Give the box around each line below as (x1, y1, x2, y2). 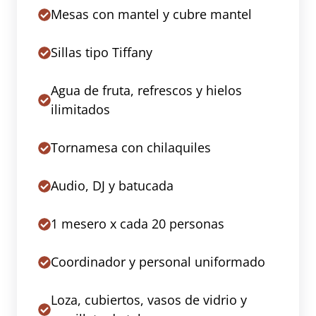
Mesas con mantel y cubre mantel (51, 6, 252, 23)
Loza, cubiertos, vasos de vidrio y (51, 291, 247, 309)
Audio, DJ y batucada (51, 177, 174, 195)
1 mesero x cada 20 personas (51, 215, 224, 233)
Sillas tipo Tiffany (51, 44, 152, 61)
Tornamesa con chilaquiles (51, 139, 211, 157)
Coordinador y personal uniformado (51, 253, 265, 271)
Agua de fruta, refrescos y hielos (51, 82, 242, 99)
